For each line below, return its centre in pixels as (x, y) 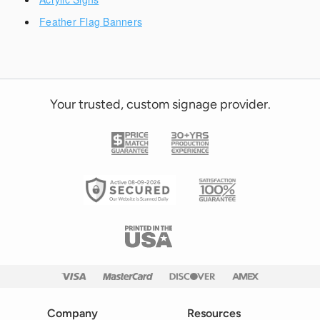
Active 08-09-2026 (135, 182)
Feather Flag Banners (91, 21)
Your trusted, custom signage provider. (160, 104)
